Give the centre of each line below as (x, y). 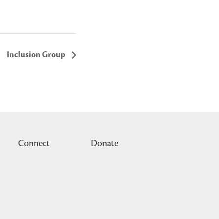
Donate (105, 143)
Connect (34, 143)
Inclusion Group (37, 55)
